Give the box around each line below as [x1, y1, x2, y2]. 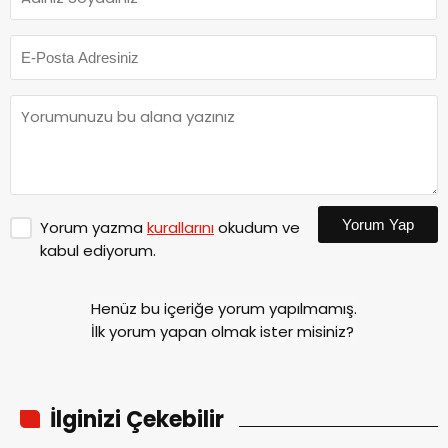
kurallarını [147, 216, 214, 238]
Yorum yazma [40, 216, 147, 238]
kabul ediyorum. [40, 239, 156, 261]
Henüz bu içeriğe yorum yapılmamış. [91, 297, 357, 319]
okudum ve [214, 216, 300, 238]
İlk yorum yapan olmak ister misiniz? [91, 320, 354, 342]
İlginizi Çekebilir [50, 403, 224, 435]
